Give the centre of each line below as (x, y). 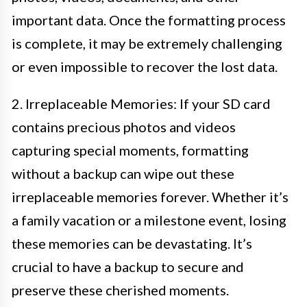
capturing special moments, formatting (130, 150)
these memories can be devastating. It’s (132, 243)
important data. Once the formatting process (149, 20)
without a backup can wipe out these (123, 173)
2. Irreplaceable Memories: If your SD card (141, 103)
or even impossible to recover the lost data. (145, 66)
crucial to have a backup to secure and (128, 266)
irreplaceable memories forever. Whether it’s (150, 196)
